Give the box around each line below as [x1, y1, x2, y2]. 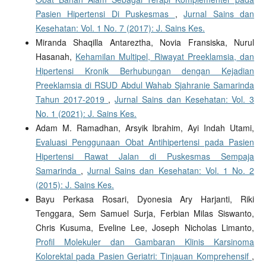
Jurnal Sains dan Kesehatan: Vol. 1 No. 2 [87, 164, 255, 176]
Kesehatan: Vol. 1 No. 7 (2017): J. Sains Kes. [35, 21, 205, 34]
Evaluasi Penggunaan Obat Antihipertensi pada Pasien [35, 135, 255, 148]
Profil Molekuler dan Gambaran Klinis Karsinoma [35, 235, 255, 248]
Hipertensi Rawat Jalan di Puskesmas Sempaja [35, 150, 255, 162]
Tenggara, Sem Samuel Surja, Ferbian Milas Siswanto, [35, 207, 255, 219]
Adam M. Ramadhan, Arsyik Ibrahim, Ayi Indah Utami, [35, 121, 255, 134]
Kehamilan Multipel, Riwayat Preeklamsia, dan [75, 50, 255, 62]
